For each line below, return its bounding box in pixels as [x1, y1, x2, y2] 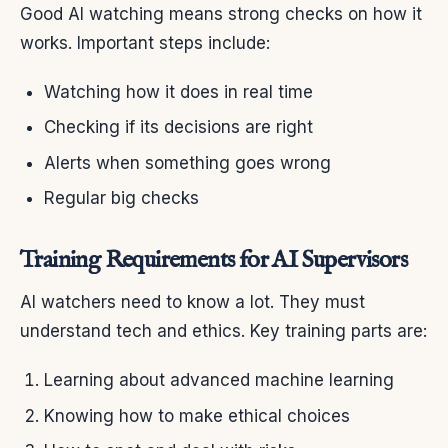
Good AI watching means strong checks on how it [20, 4, 422, 25]
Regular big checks [44, 188, 199, 209]
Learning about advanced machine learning [44, 370, 394, 391]
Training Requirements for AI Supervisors [20, 245, 407, 277]
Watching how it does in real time [44, 82, 313, 103]
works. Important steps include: [20, 33, 270, 54]
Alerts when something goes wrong [44, 152, 331, 173]
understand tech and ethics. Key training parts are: [20, 321, 427, 342]
